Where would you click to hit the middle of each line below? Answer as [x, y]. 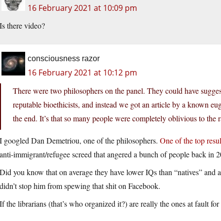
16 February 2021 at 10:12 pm [82, 73]
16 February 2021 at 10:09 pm [82, 8]
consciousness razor [64, 59]
